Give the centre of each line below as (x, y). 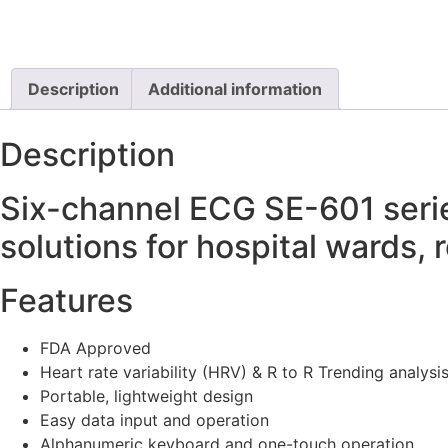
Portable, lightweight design (146, 396)
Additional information (235, 89)
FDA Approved (95, 348)
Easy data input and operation (154, 420)
